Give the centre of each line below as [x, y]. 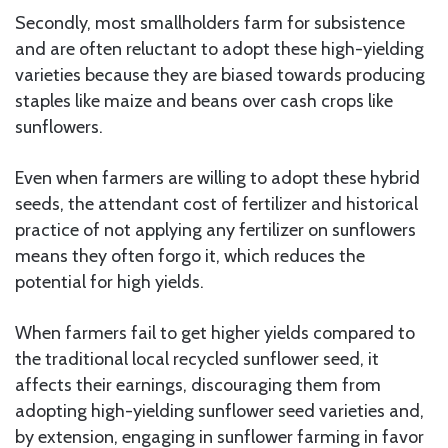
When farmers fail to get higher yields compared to [215, 333]
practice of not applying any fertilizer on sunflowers [215, 230]
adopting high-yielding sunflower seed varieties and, [219, 411]
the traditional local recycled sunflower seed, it [197, 359]
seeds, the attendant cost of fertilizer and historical [216, 204]
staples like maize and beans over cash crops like [204, 101]
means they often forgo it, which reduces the [190, 256]
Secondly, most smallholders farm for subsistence [210, 23]
